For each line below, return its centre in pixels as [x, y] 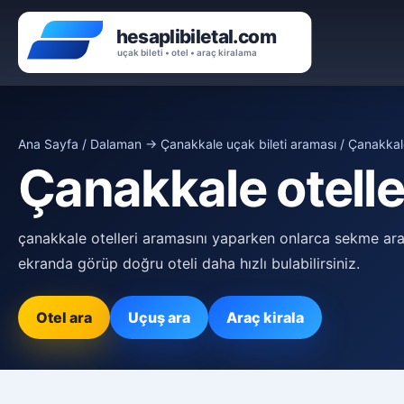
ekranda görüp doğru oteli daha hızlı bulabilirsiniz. [189, 263]
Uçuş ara [159, 317]
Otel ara [64, 317]
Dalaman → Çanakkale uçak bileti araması [213, 144]
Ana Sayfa [48, 144]
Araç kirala [265, 317]
